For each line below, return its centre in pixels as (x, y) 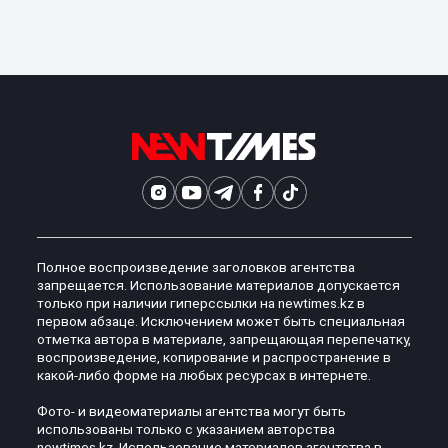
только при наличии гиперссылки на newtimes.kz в (200, 303)
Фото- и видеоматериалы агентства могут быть (191, 411)
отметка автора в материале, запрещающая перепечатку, (223, 339)
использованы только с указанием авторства (185, 429)
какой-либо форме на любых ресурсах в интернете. (203, 375)
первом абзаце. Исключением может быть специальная (220, 321)
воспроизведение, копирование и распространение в (213, 357)
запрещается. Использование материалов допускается (218, 285)
